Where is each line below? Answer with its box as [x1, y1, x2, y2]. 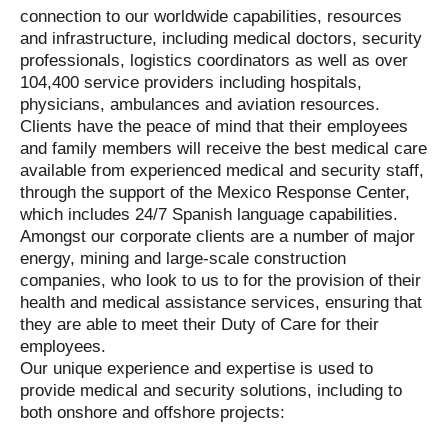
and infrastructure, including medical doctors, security [20, 29, 422, 48]
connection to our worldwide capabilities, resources [20, 7, 402, 26]
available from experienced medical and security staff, [20, 161, 424, 180]
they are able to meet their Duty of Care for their [20, 315, 379, 334]
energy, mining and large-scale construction [20, 249, 346, 268]
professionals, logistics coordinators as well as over [20, 51, 408, 70]
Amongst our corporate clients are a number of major [20, 227, 415, 246]
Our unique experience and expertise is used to [20, 359, 373, 378]
